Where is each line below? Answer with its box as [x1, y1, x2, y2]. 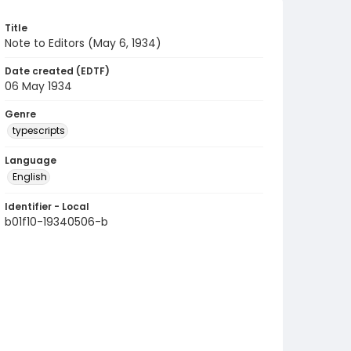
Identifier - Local [5, 200, 89, 213]
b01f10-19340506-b [5, 214, 108, 230]
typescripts [13, 124, 65, 137]
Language [5, 154, 56, 167]
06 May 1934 [5, 78, 72, 94]
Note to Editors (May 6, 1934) [5, 35, 161, 51]
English [13, 170, 47, 183]
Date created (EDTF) [5, 64, 110, 78]
